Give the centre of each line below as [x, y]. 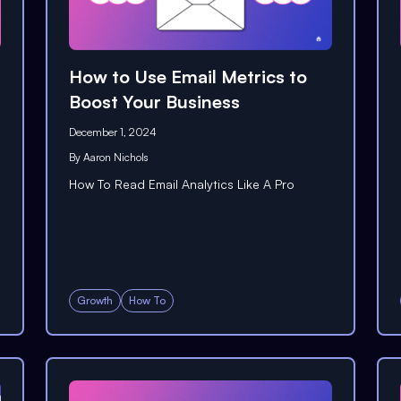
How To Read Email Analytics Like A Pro [181, 183]
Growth [94, 300]
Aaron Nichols [115, 157]
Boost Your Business [154, 101]
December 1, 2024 [112, 132]
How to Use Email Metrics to [188, 76]
